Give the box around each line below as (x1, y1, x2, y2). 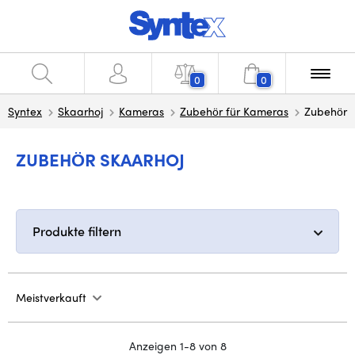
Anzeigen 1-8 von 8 (128, 338, 227, 353)
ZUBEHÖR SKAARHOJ (16, 147, 185, 172)
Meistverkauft (16, 289, 86, 305)
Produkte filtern (32, 222, 121, 240)
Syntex (8, 103, 42, 119)
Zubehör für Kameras (180, 103, 288, 119)
